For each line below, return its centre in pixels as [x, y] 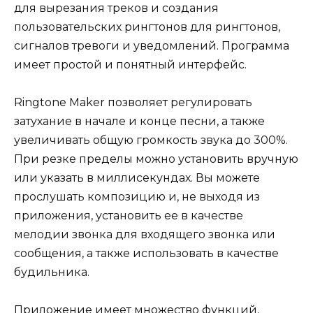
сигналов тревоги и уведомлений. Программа [152, 45]
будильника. [52, 272]
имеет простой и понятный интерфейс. [130, 64]
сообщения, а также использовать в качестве [146, 253]
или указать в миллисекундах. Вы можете [137, 177]
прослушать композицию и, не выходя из [137, 196]
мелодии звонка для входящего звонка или [145, 234]
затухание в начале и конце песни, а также [139, 121]
